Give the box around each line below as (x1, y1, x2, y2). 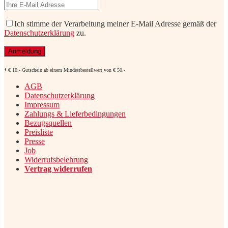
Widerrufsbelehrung (24, 155, 88, 164)
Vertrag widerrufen (24, 164, 92, 174)
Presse (24, 137, 45, 146)
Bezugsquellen (24, 119, 72, 128)
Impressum (24, 100, 60, 109)
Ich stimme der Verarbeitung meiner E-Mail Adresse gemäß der (14, 19, 216, 28)
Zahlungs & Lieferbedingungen (24, 109, 126, 119)
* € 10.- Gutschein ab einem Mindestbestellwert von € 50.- (4, 67, 125, 73)
